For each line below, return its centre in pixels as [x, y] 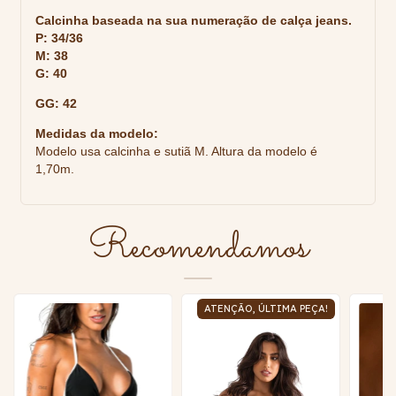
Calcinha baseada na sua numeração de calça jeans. [194, 21]
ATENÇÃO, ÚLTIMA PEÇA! [267, 309]
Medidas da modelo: [97, 134]
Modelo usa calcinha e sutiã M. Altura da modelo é [176, 152]
